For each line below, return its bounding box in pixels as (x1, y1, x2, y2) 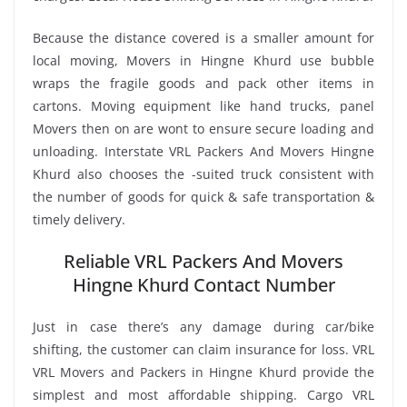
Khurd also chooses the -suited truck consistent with (33, 164, 374, 183)
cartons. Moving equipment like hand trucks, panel (33, 96, 374, 114)
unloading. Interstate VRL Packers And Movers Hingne (33, 142, 374, 160)
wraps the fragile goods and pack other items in (33, 74, 374, 92)
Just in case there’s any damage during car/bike (33, 317, 374, 335)
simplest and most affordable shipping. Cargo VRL (33, 385, 374, 403)
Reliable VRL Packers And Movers (64, 248, 343, 273)
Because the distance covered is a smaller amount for (33, 28, 374, 46)
